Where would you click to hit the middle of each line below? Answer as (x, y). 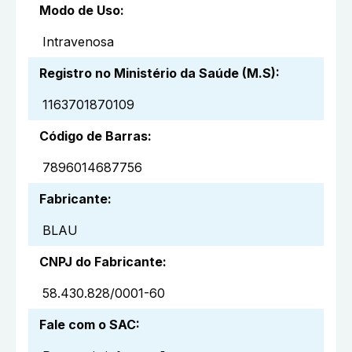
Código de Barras (93, 136)
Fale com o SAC (88, 324)
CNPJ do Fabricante (101, 261)
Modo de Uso (80, 10)
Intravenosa (78, 41)
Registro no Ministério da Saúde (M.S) (158, 73)
